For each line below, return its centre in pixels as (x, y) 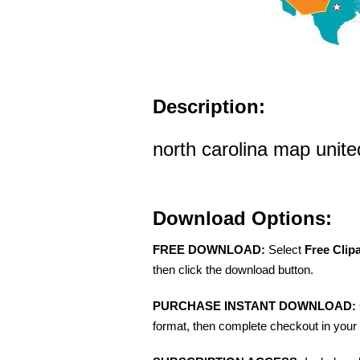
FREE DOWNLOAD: (209, 250)
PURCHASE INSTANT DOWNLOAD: (254, 306)
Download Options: (242, 218)
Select (285, 250)
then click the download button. (233, 270)
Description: (209, 106)
